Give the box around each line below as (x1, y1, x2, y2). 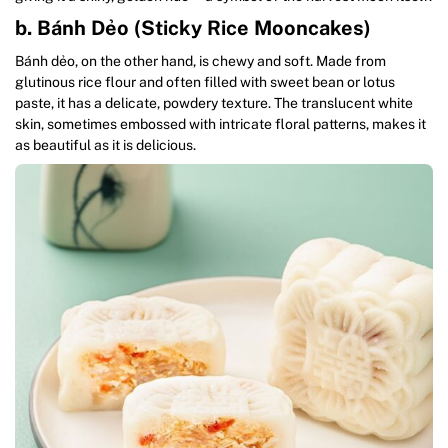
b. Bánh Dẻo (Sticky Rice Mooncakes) (15, 16, 371, 41)
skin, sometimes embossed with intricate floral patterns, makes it (15, 116, 426, 133)
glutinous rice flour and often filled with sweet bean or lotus (15, 74, 395, 91)
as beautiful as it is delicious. (15, 137, 196, 154)
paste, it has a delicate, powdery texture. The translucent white (15, 95, 413, 112)
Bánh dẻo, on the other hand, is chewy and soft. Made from (15, 53, 386, 70)
